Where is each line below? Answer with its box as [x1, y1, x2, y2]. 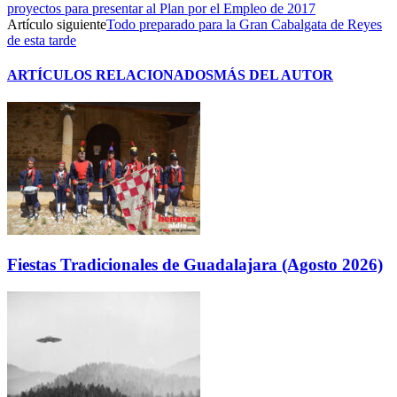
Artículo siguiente [7, 16, 106, 32]
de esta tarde [7, 32, 76, 48]
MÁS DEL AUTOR [214, 67, 333, 83]
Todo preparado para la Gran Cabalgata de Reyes [106, 16, 382, 32]
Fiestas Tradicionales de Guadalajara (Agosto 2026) [7, 255, 383, 275]
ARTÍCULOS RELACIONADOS [7, 67, 214, 83]
